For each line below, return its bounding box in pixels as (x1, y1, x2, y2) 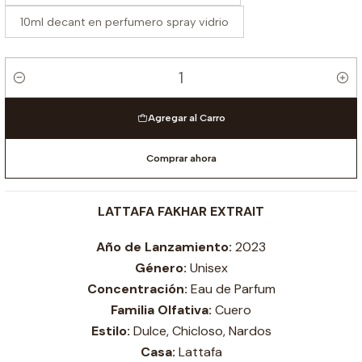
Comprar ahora (145, 153, 217, 164)
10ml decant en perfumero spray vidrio (20, 15, 229, 29)
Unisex (186, 259, 228, 276)
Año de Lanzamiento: (96, 238, 232, 255)
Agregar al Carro (147, 112, 225, 124)
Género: (134, 259, 187, 276)
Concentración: (86, 280, 187, 297)
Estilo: (90, 322, 130, 339)
